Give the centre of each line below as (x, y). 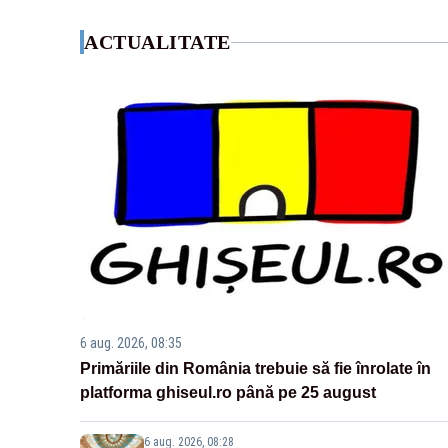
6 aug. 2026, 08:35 (131, 343)
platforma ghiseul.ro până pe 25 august (228, 393)
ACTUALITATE (157, 42)
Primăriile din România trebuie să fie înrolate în (255, 369)
